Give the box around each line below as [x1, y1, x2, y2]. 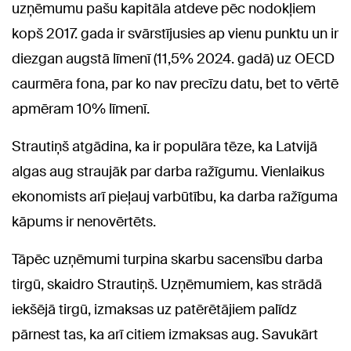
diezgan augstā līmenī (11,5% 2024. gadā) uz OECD [12, 49, 335, 68]
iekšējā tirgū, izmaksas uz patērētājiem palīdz [12, 299, 297, 319]
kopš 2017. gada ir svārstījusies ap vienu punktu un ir [12, 24, 338, 43]
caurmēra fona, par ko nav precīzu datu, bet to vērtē [12, 74, 338, 93]
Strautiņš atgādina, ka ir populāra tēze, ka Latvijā [12, 136, 317, 156]
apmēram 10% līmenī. [12, 99, 150, 118]
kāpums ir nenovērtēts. [12, 212, 156, 231]
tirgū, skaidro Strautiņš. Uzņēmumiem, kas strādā [12, 274, 322, 294]
